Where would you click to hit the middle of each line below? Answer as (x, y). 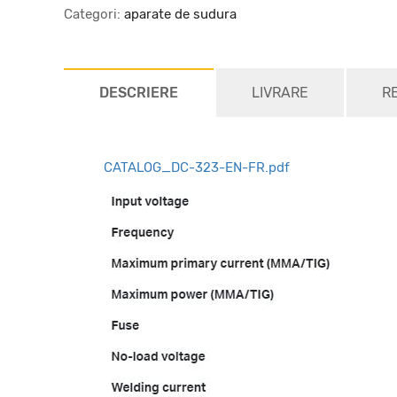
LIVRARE (280, 93)
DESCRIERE (139, 93)
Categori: (92, 14)
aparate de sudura (179, 14)
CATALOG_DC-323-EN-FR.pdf (197, 167)
